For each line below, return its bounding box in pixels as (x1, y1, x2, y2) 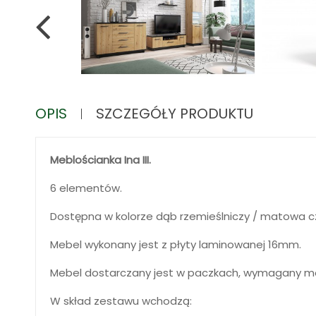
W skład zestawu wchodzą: (50, 293, 192, 309)
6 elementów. (50, 181, 122, 196)
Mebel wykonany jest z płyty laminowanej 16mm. (50, 237, 301, 253)
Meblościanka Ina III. (50, 152, 151, 168)
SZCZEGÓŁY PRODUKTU (96, 104, 253, 124)
